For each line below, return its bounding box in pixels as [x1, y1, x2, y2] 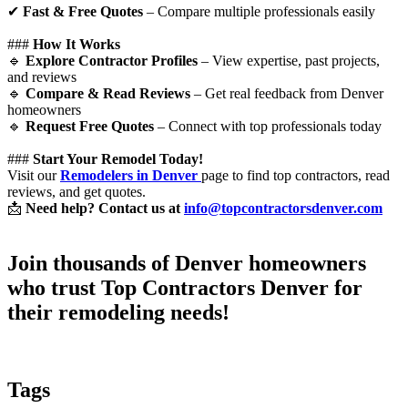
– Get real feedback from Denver [190, 86, 383, 102]
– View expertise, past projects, [198, 53, 380, 69]
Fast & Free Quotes [23, 4, 143, 20]
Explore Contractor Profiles [25, 53, 198, 69]
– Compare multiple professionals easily [143, 4, 375, 20]
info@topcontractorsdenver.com [184, 200, 382, 217]
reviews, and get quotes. [7, 184, 146, 200]
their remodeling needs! [7, 301, 229, 325]
